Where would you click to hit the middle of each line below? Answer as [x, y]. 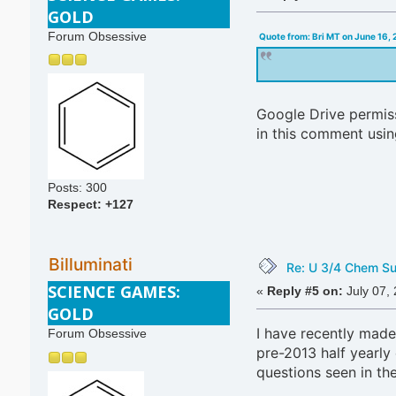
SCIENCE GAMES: [114, 291]
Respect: [76, 205]
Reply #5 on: [305, 292]
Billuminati [90, 265]
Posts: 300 [77, 188]
